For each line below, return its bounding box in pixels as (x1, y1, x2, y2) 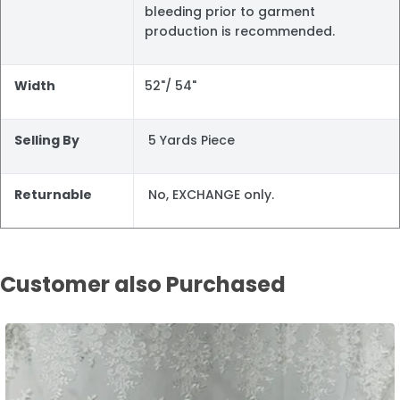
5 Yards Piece (145, 131, 235, 150)
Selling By (12, 131, 82, 150)
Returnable (12, 186, 92, 204)
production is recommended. (145, 22, 335, 41)
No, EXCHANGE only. (145, 186, 274, 204)
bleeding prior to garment (145, 3, 315, 21)
